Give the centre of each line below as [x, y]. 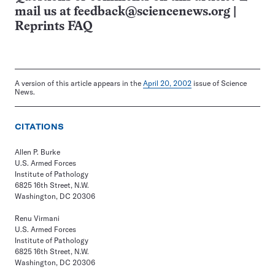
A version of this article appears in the [79, 83]
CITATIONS [40, 127]
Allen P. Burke [37, 152]
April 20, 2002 [167, 83]
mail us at [44, 12]
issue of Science [219, 83]
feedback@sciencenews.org [152, 12]
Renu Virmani [37, 218]
